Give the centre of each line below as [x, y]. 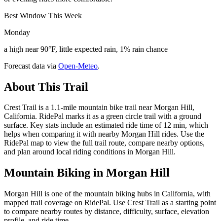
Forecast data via [30, 66]
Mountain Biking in [55, 173]
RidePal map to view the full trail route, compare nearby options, [104, 143]
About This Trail [46, 87]
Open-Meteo [78, 66]
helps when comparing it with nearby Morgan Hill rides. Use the [104, 134]
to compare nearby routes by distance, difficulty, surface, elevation [107, 212]
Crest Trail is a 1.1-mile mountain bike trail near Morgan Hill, [99, 108]
